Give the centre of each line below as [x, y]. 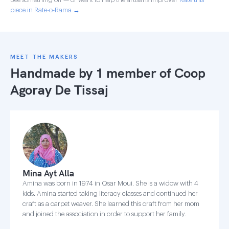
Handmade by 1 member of [92, 73]
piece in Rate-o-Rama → [45, 10]
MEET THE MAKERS [44, 57]
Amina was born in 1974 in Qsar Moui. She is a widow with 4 [110, 183]
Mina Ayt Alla [48, 173]
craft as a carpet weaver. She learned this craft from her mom [111, 204]
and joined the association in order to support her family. [104, 214]
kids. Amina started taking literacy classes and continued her [110, 193]
